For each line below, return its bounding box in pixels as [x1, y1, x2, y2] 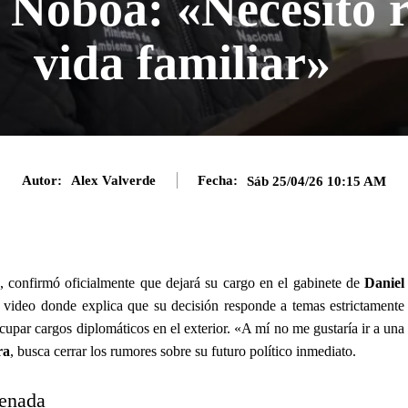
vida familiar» [33, 36, 331, 90]
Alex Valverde [71, 173, 156, 189]
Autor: [22, 173, 62, 189]
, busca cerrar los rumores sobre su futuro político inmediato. [10, 342, 356, 359]
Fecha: [198, 173, 238, 189]
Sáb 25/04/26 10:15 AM [247, 173, 386, 189]
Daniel [364, 274, 405, 291]
